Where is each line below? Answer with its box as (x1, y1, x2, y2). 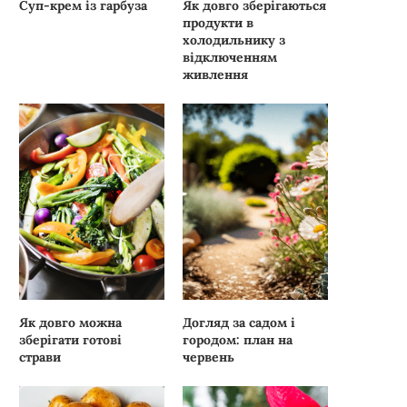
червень (183, 349, 235, 366)
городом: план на (183, 332, 293, 349)
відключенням (183, 48, 278, 65)
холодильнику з (183, 31, 286, 48)
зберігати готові (19, 332, 122, 349)
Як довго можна (19, 314, 122, 332)
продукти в (183, 14, 254, 31)
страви (19, 349, 61, 366)
